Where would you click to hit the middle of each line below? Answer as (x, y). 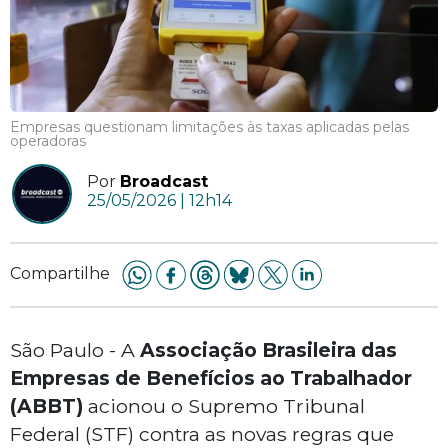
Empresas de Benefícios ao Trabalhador (211, 378)
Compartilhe (60, 274)
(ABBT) (46, 406)
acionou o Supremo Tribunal (224, 406)
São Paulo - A (75, 350)
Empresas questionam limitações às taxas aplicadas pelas (209, 127)
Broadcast (164, 182)
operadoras (48, 141)
